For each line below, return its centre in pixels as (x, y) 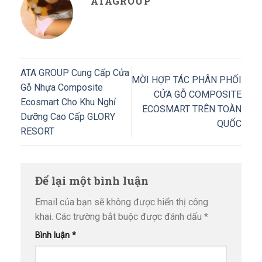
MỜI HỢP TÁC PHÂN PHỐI (187, 80)
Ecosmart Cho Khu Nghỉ (68, 102)
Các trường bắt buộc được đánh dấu (130, 217)
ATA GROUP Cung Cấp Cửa (75, 73)
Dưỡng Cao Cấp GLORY (68, 116)
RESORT (37, 131)
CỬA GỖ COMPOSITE (198, 95)
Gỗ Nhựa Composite (62, 87)
